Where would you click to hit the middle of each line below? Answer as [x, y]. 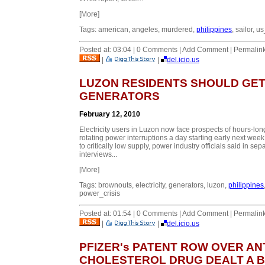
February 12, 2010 [110, 114]
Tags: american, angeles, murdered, [138, 29]
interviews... [98, 154]
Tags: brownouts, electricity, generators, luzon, [154, 185]
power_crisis [100, 193]
